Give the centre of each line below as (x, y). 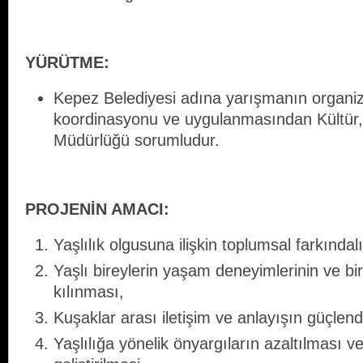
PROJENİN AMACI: (97, 209)
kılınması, (89, 292)
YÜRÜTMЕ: (67, 63)
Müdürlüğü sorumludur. (137, 141)
